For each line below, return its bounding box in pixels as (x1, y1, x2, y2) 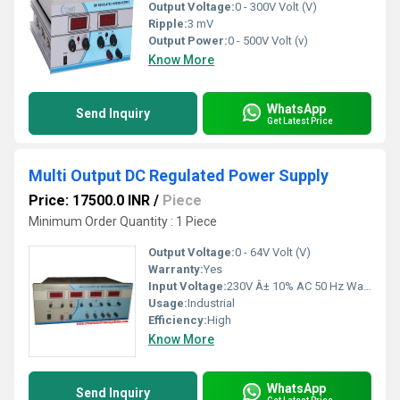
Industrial (187, 296, 235, 311)
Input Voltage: (148, 279, 227, 294)
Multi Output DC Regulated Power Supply (29, 166, 329, 186)
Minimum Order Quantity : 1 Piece (29, 214, 217, 229)
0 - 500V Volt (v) (228, 34, 308, 48)
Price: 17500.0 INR (29, 192, 150, 210)
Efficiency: (148, 313, 207, 328)
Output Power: (148, 34, 228, 48)
